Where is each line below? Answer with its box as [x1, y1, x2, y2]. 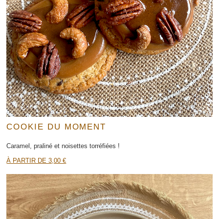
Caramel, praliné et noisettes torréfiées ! [6, 142, 120, 150]
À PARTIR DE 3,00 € [6, 157, 66, 165]
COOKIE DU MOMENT [6, 122, 107, 132]
